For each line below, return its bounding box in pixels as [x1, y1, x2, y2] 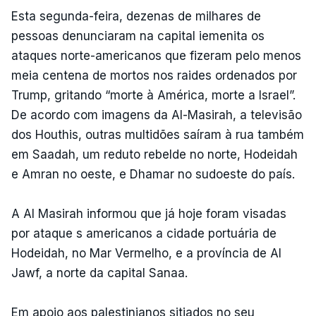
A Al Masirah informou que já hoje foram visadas [11, 206, 286, 221]
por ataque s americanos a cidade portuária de [11, 226, 276, 241]
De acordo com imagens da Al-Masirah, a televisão [11, 107, 302, 122]
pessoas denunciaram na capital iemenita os [11, 28, 265, 43]
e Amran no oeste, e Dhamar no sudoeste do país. [11, 166, 295, 181]
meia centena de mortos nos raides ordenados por [11, 68, 297, 83]
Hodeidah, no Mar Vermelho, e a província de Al [11, 245, 281, 260]
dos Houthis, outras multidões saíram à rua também [11, 127, 304, 142]
